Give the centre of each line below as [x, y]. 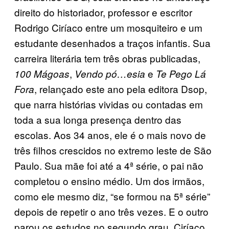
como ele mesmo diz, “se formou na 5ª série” [112, 196]
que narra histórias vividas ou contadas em [109, 104]
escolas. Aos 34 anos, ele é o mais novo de [110, 134]
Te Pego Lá [181, 73]
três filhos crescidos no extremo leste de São [113, 150]
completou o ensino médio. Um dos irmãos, [109, 180]
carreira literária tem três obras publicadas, [107, 58]
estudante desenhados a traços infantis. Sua [112, 42]
